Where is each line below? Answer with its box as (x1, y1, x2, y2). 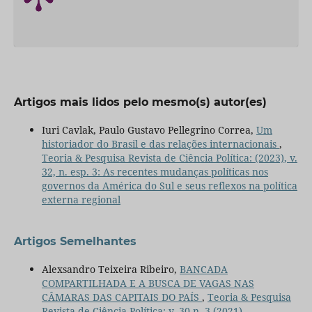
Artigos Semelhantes (13, 234, 136, 248)
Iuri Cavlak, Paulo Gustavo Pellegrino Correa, (41, 123, 256, 136)
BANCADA (179, 262, 228, 276)
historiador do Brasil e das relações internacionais (41, 136, 279, 150)
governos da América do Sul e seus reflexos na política (41, 178, 297, 192)
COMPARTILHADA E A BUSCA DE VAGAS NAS (41, 276, 254, 290)
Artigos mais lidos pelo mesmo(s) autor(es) (13, 95, 267, 109)
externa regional (41, 192, 120, 206)
